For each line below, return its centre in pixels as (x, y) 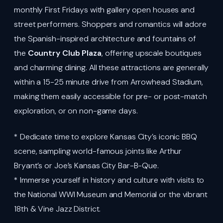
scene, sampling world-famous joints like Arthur (98, 151)
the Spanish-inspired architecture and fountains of (105, 39)
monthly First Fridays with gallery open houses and (104, 10)
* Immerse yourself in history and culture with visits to (109, 180)
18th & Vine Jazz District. (57, 209)
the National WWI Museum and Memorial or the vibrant (111, 194)
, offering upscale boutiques (152, 53)
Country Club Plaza (64, 53)
